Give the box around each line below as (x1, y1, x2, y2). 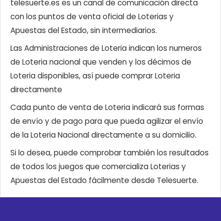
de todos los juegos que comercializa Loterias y (10, 161, 186, 172)
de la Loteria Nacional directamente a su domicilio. (10, 130, 196, 141)
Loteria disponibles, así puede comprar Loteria (10, 71, 180, 81)
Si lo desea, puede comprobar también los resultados (10, 147, 209, 158)
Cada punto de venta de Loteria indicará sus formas (10, 102, 204, 113)
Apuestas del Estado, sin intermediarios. (10, 25, 157, 36)
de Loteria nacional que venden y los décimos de (10, 57, 191, 68)
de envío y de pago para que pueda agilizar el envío (10, 116, 203, 127)
